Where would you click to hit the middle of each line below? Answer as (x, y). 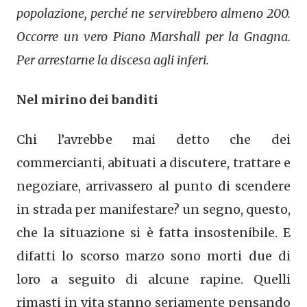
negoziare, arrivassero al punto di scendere (153, 186)
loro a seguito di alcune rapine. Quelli (153, 279)
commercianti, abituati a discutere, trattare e (153, 162)
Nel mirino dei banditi (87, 99)
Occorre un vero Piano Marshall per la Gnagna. (153, 36)
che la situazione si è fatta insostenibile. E (153, 232)
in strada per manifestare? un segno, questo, (153, 209)
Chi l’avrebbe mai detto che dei (153, 139)
